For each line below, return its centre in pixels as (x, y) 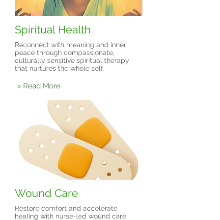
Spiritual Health (53, 29)
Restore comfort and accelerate (66, 208)
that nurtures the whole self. (60, 68)
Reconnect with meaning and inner (70, 45)
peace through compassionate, (65, 53)
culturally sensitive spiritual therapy (72, 60)
